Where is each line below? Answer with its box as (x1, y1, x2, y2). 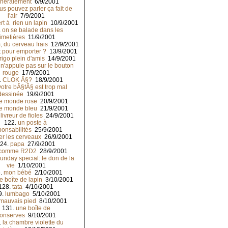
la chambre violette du (2, 219, 64, 226)
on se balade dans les (2, 26, 63, 34)
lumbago (5, 190, 30, 198)
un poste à (17, 119, 48, 127)
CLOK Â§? (2, 76, 32, 84)
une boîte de (15, 205, 50, 212)
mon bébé (3, 169, 32, 177)
